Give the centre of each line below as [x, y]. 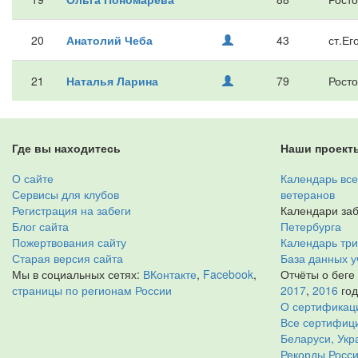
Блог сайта [40, 226]
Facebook [228, 274]
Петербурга [311, 226]
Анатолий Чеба [109, 40]
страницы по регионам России [92, 290]
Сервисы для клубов [66, 194]
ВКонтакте [170, 274]
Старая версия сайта [68, 258]
